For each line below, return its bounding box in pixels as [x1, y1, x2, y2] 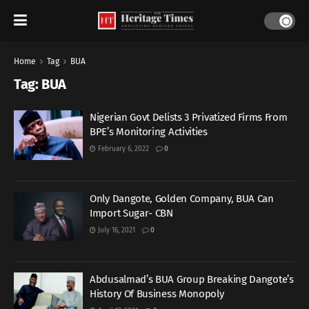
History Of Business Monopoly [90, 288, 224, 300]
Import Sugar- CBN [90, 206, 173, 219]
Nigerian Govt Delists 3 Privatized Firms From [90, 111, 288, 123]
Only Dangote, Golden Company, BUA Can [90, 192, 274, 205]
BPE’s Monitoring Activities [90, 126, 208, 138]
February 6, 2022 [96, 145, 149, 153]
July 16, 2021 [96, 226, 135, 235]
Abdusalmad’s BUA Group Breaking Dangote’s [90, 273, 294, 286]
